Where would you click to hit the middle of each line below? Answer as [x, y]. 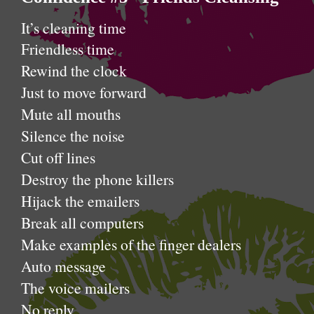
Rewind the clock [74, 70]
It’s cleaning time [74, 28]
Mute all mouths [71, 114]
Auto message [63, 266]
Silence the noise [73, 136]
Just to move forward [84, 92]
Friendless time [68, 49]
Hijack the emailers [80, 201]
